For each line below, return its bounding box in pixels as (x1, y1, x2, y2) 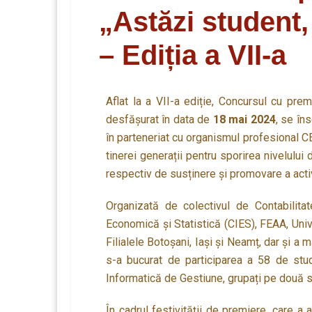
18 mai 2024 (212, 113, 276, 126)
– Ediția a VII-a (99, 40, 286, 70)
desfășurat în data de (106, 113, 213, 126)
